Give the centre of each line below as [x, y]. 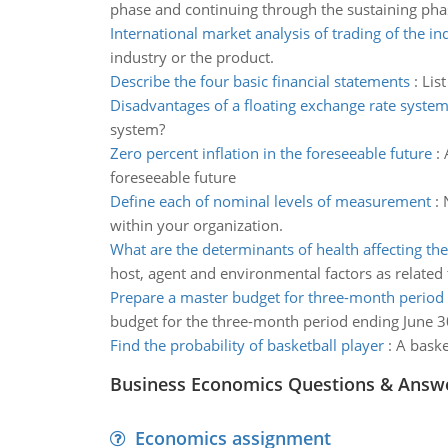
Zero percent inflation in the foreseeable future [270, 153]
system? [137, 129]
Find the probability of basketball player [246, 345]
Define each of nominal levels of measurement [270, 201]
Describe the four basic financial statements [259, 81]
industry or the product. [191, 57]
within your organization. [196, 225]
